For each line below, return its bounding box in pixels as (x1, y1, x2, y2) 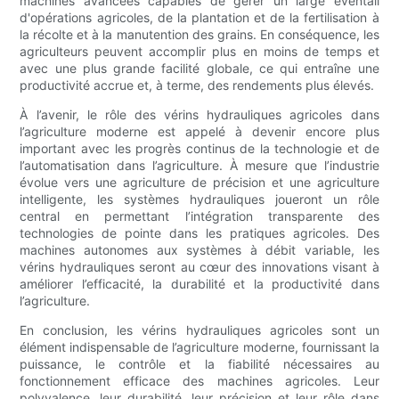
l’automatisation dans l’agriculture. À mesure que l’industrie (20, 158, 379, 174)
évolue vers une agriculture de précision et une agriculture (20, 175, 379, 191)
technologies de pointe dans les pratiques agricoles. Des (20, 225, 379, 241)
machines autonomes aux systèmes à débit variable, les (20, 242, 379, 258)
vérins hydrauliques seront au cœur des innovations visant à (20, 259, 379, 275)
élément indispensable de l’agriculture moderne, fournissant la (20, 339, 379, 355)
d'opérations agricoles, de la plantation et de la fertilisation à (20, 10, 379, 26)
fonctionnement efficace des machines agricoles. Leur (20, 373, 379, 389)
